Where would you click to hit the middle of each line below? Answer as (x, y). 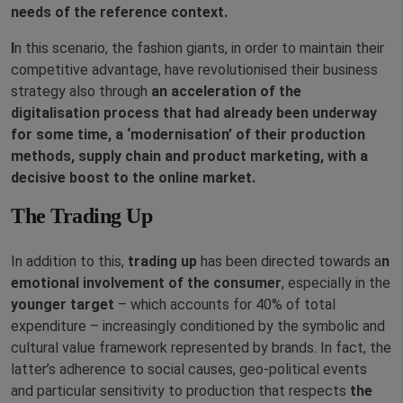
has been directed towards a (289, 262)
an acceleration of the (226, 92)
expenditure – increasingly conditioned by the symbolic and (198, 327)
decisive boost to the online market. (133, 178)
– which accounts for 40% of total (225, 305)
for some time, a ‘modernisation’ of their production (188, 135)
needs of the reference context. (119, 13)
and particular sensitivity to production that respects (180, 391)
